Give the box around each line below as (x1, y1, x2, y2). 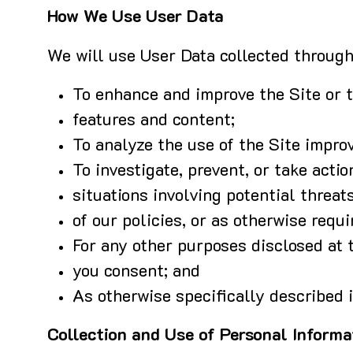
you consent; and (72, 264, 200, 281)
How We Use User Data (47, 9, 224, 26)
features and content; (72, 113, 235, 129)
